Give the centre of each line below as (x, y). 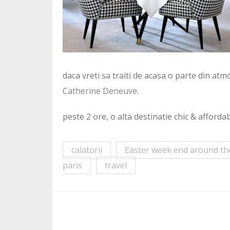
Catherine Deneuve (100, 91)
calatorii (87, 150)
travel (116, 165)
